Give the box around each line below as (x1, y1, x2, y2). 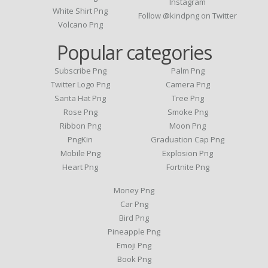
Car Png (120, 199, 148, 210)
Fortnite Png (166, 162, 209, 173)
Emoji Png (117, 240, 151, 251)
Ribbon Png (59, 120, 101, 132)
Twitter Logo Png (50, 79, 110, 90)
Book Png (117, 254, 151, 265)
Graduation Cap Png (151, 134, 225, 145)
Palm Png (170, 65, 205, 77)
